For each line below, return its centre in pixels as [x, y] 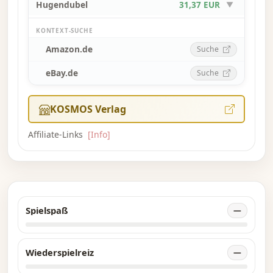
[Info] [99, 135]
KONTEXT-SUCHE [65, 31]
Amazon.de [69, 49]
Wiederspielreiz [60, 253]
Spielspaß [47, 211]
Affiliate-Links [57, 135]
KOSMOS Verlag [88, 109]
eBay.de [62, 73]
